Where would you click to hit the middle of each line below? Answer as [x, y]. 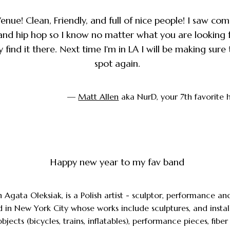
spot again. [118, 64]
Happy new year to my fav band [118, 162]
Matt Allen [99, 97]
